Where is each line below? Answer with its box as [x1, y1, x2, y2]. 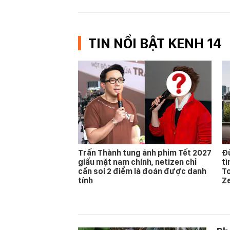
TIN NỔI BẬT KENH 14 [88, 34, 222, 52]
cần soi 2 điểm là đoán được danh [78, 166, 206, 176]
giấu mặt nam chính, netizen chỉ [78, 157, 197, 167]
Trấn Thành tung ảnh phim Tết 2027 [78, 148, 212, 158]
